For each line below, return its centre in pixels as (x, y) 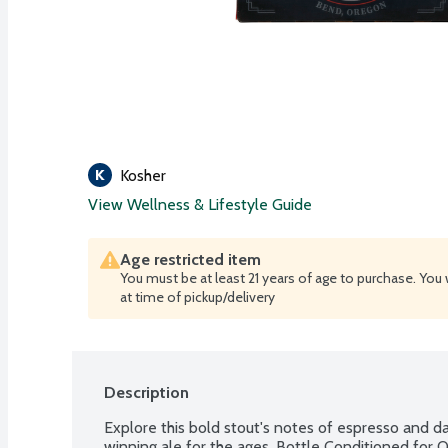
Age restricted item (190, 259)
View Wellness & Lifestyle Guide (200, 204)
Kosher (143, 175)
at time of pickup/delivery (197, 296)
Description (146, 392)
